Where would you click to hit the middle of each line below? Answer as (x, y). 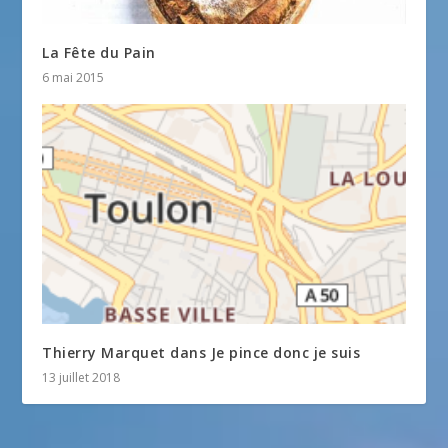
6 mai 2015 (73, 78)
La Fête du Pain (99, 53)
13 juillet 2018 (81, 377)
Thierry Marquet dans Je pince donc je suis (201, 352)
